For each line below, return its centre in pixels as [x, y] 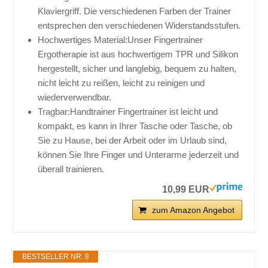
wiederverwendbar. [75, 98]
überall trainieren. [71, 169]
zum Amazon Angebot [193, 210]
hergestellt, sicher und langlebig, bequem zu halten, [137, 69]
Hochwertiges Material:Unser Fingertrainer [121, 40]
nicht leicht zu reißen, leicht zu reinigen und [121, 83]
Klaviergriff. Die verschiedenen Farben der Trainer [135, 11]
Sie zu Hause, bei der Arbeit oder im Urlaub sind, [133, 141]
